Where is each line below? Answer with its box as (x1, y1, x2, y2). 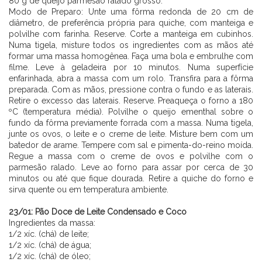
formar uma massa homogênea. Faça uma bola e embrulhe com (9, 51, 253, 61)
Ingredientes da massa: (9, 218, 95, 227)
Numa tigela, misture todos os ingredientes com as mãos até (9, 40, 253, 50)
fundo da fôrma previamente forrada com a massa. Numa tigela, (9, 118, 253, 127)
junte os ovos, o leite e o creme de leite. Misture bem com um (9, 129, 253, 139)
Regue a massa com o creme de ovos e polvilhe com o (9, 151, 253, 161)
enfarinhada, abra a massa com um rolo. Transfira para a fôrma (9, 73, 253, 83)
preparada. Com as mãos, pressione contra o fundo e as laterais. (9, 84, 253, 94)
